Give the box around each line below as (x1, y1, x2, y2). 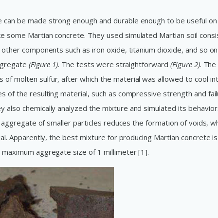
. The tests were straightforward (58, 59, 170, 69)
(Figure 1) (28, 59, 58, 69)
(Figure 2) (170, 59, 200, 69)
